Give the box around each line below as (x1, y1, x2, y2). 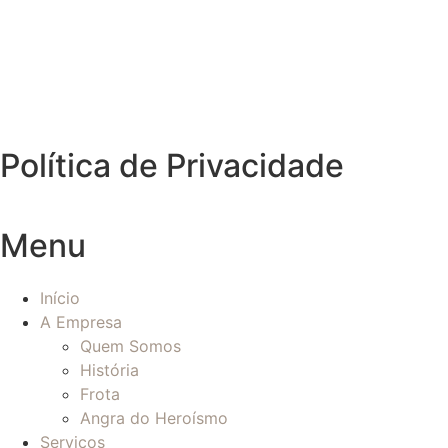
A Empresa (40, 312, 122, 333)
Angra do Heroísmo (80, 408, 228, 429)
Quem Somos (80, 336, 181, 357)
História (80, 360, 139, 381)
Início (40, 288, 80, 309)
